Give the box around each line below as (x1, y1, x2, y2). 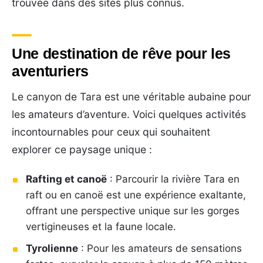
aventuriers (12, 62, 89, 79)
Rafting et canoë (26, 173, 107, 185)
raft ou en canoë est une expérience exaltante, (26, 188, 246, 201)
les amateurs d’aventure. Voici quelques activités (12, 107, 246, 120)
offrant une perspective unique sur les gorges (26, 204, 240, 217)
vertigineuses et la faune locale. (26, 220, 176, 232)
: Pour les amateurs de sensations (78, 242, 242, 254)
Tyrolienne (26, 242, 78, 254)
